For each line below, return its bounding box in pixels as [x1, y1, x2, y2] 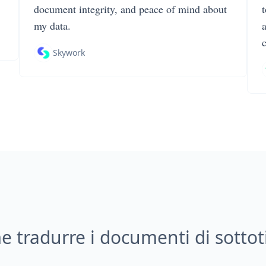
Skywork [53, 47, 85, 58]
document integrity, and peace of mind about [34, 2, 227, 16]
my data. [34, 18, 71, 33]
